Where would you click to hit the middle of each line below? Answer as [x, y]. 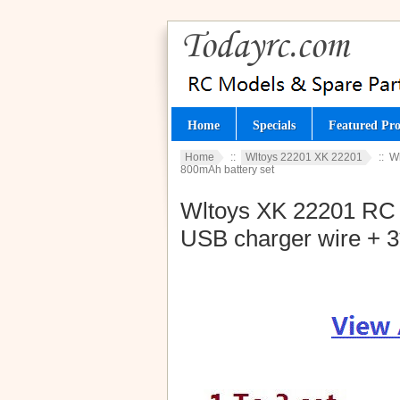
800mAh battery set [227, 170]
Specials [274, 125]
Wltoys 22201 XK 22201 [304, 157]
